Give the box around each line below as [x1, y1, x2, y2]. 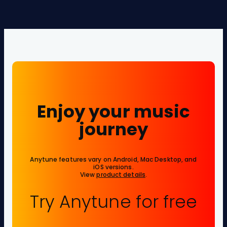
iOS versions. [93, 162, 134, 171]
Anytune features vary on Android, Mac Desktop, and [30, 155, 197, 164]
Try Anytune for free [29, 189, 198, 214]
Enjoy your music [36, 99, 191, 124]
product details [96, 170, 145, 179]
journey [79, 117, 148, 141]
